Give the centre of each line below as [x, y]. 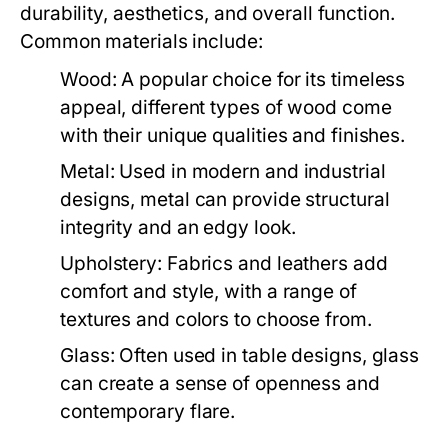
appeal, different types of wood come [226, 107]
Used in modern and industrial [250, 171]
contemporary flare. [148, 411]
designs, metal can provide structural [225, 199]
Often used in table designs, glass [267, 355]
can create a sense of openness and [220, 383]
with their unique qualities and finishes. [233, 135]
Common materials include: [141, 41]
